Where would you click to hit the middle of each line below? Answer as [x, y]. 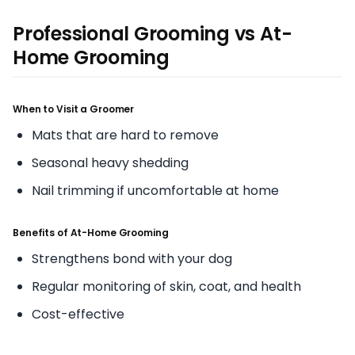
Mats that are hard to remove [125, 135]
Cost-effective [78, 314]
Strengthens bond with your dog [132, 258]
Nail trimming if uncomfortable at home [155, 190]
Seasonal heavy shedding [110, 162]
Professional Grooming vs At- [153, 33]
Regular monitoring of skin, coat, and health [166, 286]
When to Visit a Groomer [74, 109]
